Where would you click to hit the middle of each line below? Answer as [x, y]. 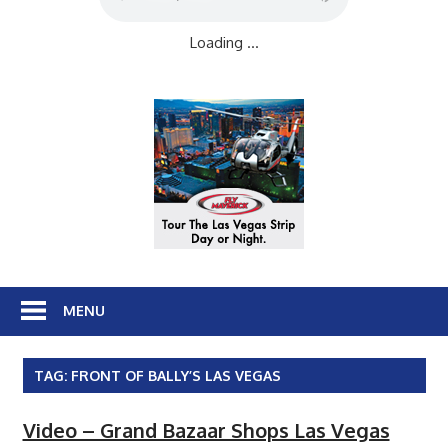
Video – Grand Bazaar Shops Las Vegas [206, 429]
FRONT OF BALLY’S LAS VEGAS [175, 375]
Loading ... [224, 42]
